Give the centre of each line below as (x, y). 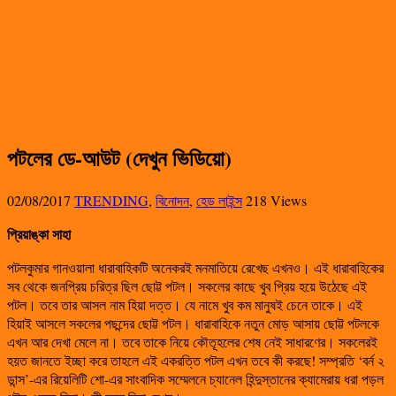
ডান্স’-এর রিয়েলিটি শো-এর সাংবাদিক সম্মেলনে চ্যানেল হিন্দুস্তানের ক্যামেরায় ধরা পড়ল (195, 378)
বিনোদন (172, 200)
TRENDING (111, 200)
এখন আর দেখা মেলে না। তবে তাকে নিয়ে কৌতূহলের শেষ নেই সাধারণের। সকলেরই (192, 341)
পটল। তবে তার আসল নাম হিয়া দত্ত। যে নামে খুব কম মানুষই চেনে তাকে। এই (185, 304)
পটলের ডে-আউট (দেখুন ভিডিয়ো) (119, 157)
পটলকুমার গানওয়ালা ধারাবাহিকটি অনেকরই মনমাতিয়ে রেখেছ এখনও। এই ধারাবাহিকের (195, 267)
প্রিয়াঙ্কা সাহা (41, 233)
